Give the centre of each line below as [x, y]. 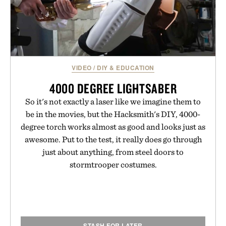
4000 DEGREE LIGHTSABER [113, 89]
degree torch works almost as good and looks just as [113, 127]
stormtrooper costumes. [113, 165]
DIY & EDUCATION [126, 68]
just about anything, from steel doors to [113, 152]
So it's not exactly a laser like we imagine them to [113, 102]
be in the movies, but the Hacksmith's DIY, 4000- [113, 114]
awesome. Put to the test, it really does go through [113, 139]
